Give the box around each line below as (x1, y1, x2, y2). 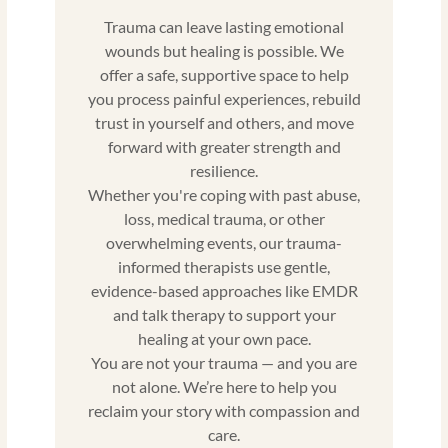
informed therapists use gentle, (118, 257, 330, 277)
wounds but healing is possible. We (104, 41, 344, 61)
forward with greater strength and (107, 137, 341, 157)
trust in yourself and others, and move (94, 113, 354, 133)
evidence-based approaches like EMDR (90, 281, 358, 301)
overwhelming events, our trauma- (106, 233, 342, 253)
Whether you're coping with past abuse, (88, 185, 360, 205)
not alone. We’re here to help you (111, 377, 337, 397)
